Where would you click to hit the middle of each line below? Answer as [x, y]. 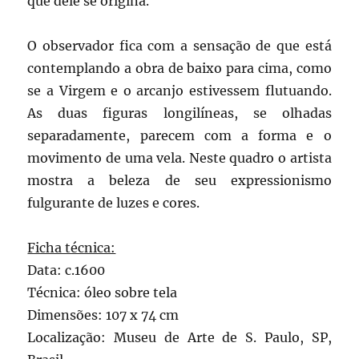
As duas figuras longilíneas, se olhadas [179, 113]
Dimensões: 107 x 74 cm [103, 315]
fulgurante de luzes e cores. [114, 203]
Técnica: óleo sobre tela [103, 293]
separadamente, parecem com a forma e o [179, 136]
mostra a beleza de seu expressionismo [179, 181]
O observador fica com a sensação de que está [179, 46]
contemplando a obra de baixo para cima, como [179, 69]
